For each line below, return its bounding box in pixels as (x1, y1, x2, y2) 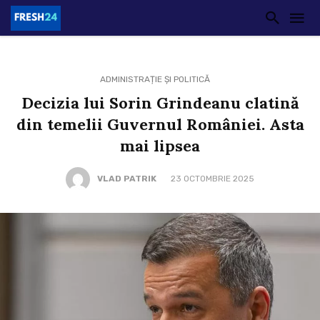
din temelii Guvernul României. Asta (16, 114, 304, 134)
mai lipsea (120, 136, 200, 156)
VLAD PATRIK (97, 174, 156, 184)
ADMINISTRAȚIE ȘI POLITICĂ (99, 74, 210, 84)
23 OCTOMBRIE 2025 (171, 174, 254, 184)
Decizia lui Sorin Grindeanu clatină (21, 93, 299, 113)
